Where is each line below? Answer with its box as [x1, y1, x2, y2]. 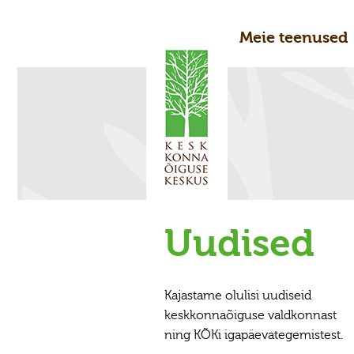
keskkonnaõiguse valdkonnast [164, 308, 337, 322]
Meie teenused [239, 28, 348, 47]
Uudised [164, 222, 314, 265]
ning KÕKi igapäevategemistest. [164, 328, 343, 342]
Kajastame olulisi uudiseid [164, 288, 311, 303]
